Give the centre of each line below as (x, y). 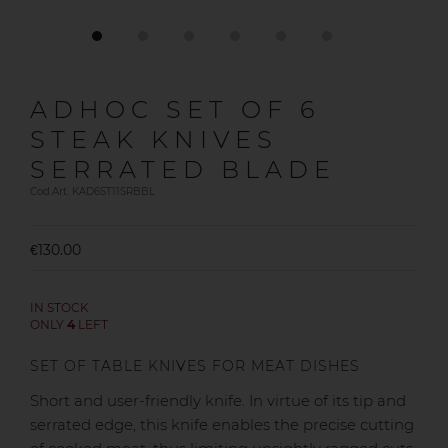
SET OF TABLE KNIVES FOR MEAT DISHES (195, 366)
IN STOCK (59, 307)
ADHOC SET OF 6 (175, 109)
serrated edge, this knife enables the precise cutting (222, 425)
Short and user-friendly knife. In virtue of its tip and (218, 401)
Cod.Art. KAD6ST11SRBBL (92, 191)
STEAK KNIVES (154, 139)
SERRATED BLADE (183, 169)
